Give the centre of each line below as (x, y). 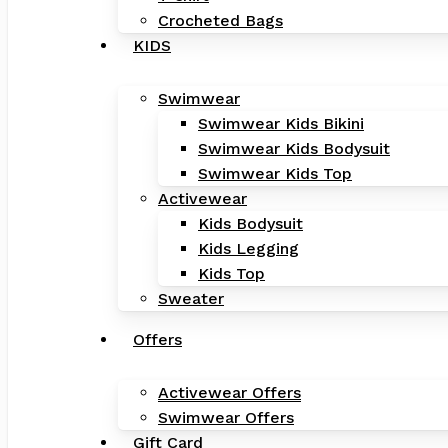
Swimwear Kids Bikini (281, 123)
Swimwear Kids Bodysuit (294, 148)
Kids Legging (248, 248)
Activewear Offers (229, 392)
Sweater (191, 298)
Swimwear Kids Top (275, 173)
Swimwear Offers (226, 417)
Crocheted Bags (220, 20)
